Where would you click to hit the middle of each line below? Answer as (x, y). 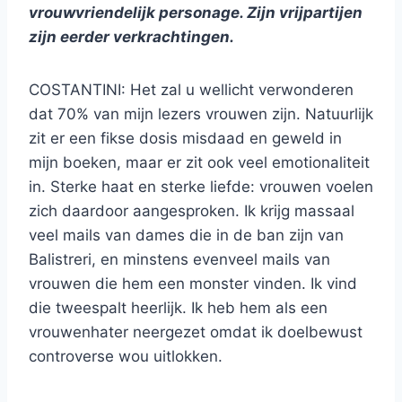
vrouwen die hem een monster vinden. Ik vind (193, 284)
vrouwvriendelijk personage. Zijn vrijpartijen (196, 13)
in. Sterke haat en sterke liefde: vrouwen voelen (201, 187)
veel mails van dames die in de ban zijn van (186, 236)
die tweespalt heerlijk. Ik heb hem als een (178, 308)
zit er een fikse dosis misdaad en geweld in (185, 139)
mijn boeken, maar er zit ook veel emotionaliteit (199, 163)
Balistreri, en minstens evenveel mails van (179, 260)
